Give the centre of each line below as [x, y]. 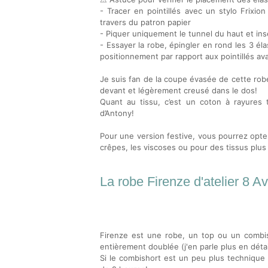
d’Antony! [117, 113]
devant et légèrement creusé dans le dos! [179, 90]
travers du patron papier [145, 22]
